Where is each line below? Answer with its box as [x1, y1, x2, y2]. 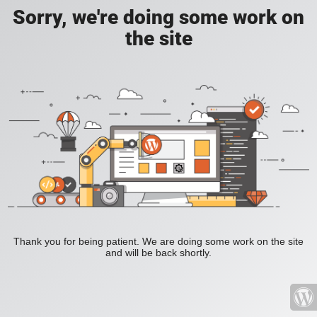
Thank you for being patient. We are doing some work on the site [13, 236, 304, 248]
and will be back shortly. [105, 247, 212, 259]
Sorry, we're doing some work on [13, 6, 304, 29]
